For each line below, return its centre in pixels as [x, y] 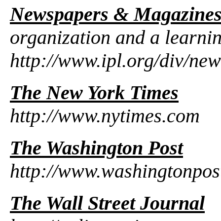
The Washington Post [96, 147]
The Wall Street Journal [107, 203]
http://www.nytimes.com [105, 115]
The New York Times [94, 92]
